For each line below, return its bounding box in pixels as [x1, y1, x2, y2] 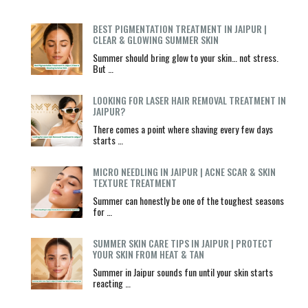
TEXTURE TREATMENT [92, 175, 177, 190]
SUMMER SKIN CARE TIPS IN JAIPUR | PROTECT [92, 235, 273, 250]
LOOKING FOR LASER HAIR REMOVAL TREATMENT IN [92, 92, 286, 107]
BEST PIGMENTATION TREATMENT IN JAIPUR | [92, 21, 267, 36]
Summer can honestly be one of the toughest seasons [92, 192, 284, 208]
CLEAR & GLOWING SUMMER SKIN [92, 32, 219, 47]
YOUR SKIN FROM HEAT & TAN [92, 246, 204, 261]
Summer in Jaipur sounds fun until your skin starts [92, 264, 273, 279]
